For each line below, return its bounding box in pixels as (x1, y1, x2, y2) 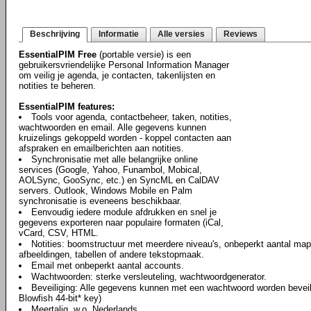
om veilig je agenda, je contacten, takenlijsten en (19, 70, 215, 81)
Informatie (99, 29, 139, 39)
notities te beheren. (19, 81, 96, 91)
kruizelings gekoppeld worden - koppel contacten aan (19, 133, 231, 143)
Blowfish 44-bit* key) (19, 293, 101, 303)
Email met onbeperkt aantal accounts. (31, 260, 184, 271)
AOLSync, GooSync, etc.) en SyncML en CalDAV (19, 175, 219, 185)
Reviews (224, 29, 258, 39)
